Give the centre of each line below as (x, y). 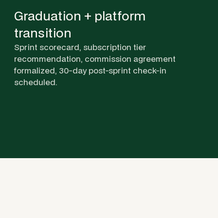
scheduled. (36, 82)
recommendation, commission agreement (95, 58)
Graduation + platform (80, 15)
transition (43, 32)
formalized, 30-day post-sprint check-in (90, 70)
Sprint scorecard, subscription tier (80, 47)
